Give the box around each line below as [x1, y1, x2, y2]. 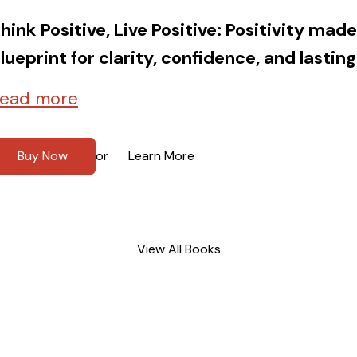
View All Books [136, 240, 221, 257]
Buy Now [18, 147, 68, 164]
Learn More [128, 147, 194, 164]
